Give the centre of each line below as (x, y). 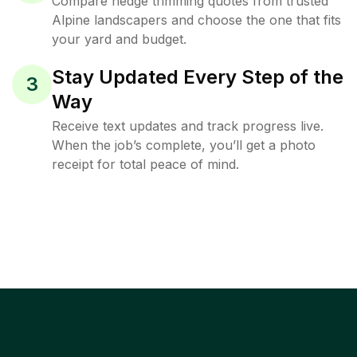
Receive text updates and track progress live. (188, 126)
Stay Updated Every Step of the (198, 77)
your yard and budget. (119, 39)
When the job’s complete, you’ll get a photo (184, 145)
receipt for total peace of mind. (145, 164)
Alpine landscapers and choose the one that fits (196, 20)
